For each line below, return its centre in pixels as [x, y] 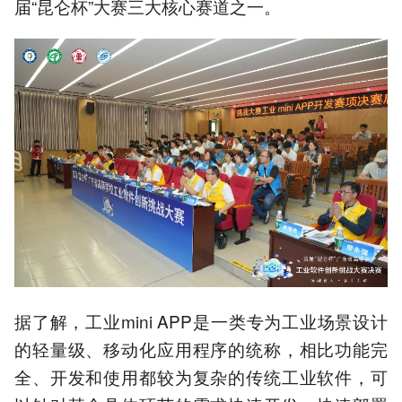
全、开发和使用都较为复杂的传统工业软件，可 [201, 376]
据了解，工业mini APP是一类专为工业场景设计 [201, 320]
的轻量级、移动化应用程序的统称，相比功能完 [201, 348]
